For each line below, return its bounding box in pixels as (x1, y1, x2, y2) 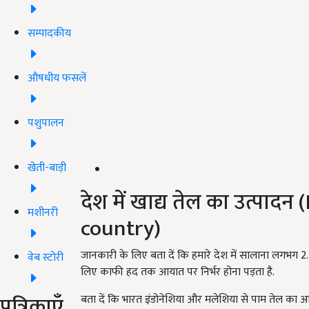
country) (81, 210, 161, 248)
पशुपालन (28, 113, 64, 132)
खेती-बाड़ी (28, 158, 66, 177)
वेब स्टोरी (28, 248, 63, 267)
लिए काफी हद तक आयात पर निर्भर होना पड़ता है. (81, 263, 275, 282)
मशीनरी (28, 203, 58, 222)
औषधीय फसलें (28, 68, 86, 88)
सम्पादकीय (28, 23, 71, 43)
